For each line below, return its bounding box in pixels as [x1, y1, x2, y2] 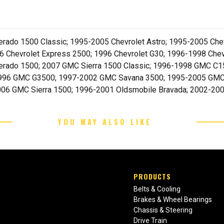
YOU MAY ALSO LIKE [57, 116, 151, 127]
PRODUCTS [133, 171, 171, 182]
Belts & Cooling [133, 185, 181, 193]
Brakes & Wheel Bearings [133, 195, 212, 204]
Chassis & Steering [133, 206, 193, 214]
